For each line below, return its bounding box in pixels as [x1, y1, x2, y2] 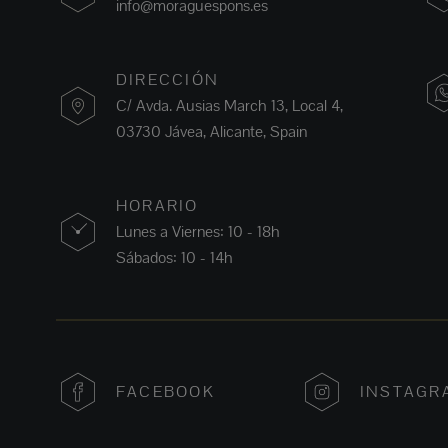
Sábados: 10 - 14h [116, 247, 233, 269]
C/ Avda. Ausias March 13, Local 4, [116, 95, 343, 117]
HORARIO [116, 195, 199, 217]
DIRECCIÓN [116, 69, 220, 91]
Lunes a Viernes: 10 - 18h [116, 221, 280, 243]
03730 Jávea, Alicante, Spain [116, 121, 307, 143]
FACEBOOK [116, 381, 215, 403]
